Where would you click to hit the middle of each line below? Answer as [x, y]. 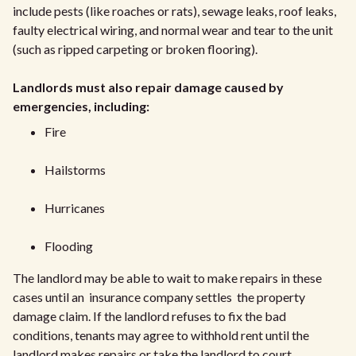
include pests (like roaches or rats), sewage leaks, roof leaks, [174, 10]
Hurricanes [75, 207]
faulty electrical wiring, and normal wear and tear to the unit [173, 29]
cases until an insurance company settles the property [159, 296]
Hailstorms [75, 169]
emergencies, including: [81, 106]
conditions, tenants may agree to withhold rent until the [161, 335]
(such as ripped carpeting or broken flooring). [135, 48]
